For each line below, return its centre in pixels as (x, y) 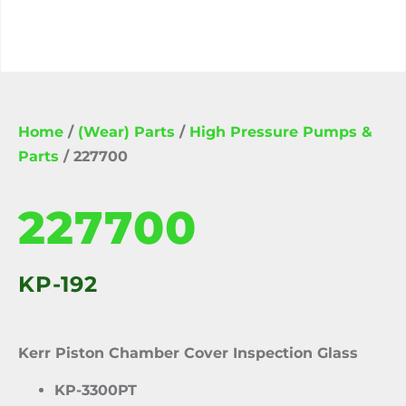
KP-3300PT (96, 391)
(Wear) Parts (126, 132)
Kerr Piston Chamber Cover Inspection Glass (188, 353)
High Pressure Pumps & (281, 132)
